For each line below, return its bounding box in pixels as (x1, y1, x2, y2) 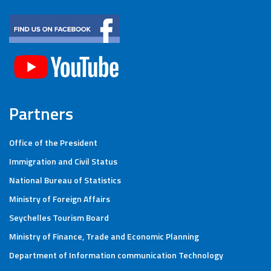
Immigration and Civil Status (9, 155, 117, 168)
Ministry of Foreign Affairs (9, 192, 110, 205)
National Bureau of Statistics (9, 174, 121, 186)
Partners (9, 100, 73, 126)
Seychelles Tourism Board (9, 211, 109, 224)
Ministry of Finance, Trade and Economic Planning (9, 230, 199, 243)
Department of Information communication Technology (9, 249, 223, 261)
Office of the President (9, 136, 97, 149)
